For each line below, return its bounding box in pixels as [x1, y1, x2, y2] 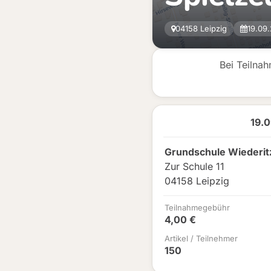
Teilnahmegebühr [165, 203, 230, 212]
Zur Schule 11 [165, 160, 224, 172]
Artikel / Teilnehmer [165, 233, 238, 243]
